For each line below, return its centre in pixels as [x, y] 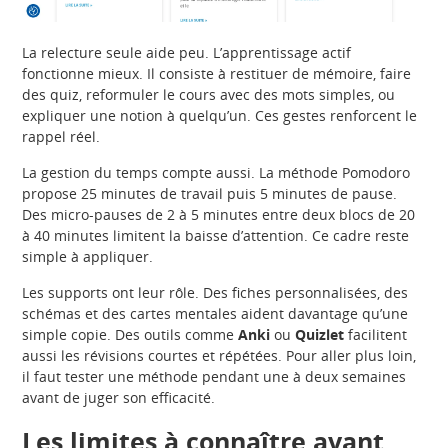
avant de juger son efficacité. [119, 398]
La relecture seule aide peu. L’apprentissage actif [187, 53]
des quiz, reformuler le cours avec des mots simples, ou [209, 95]
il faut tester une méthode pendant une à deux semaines [214, 377]
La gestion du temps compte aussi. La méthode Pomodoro [216, 173]
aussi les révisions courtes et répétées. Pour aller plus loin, [219, 356]
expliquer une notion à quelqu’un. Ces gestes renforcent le [220, 116]
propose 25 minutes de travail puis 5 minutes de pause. [210, 194]
